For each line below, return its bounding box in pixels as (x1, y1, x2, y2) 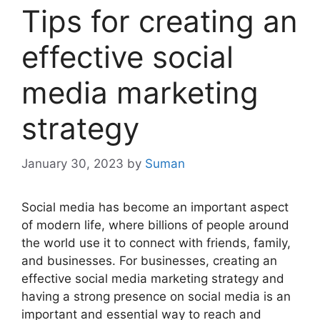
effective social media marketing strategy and (21, 271, 284, 286)
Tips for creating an (21, 3, 298, 40)
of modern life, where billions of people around (21, 217, 289, 232)
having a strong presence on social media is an (21, 289, 291, 304)
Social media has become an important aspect (21, 199, 289, 214)
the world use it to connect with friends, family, (21, 235, 291, 250)
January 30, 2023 (21, 156, 124, 171)
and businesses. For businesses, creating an (21, 253, 277, 268)
